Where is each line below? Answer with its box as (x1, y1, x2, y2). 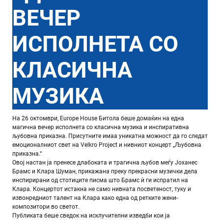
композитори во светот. (12, 203, 80, 211)
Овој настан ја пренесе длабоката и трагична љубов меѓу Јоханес (12, 159, 197, 166)
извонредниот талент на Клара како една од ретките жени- (12, 194, 178, 202)
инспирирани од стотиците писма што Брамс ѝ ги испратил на (12, 177, 188, 184)
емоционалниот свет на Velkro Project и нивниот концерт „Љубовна (12, 141, 201, 149)
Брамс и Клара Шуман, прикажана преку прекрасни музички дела (12, 168, 197, 175)
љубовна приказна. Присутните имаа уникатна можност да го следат (12, 133, 208, 140)
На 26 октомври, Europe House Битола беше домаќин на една (12, 115, 184, 122)
